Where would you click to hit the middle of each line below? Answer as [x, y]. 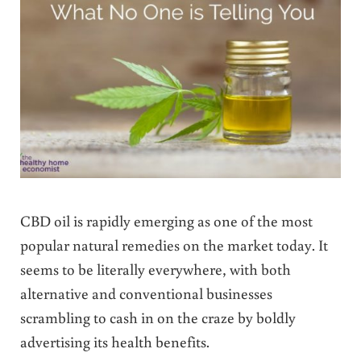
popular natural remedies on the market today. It [174, 244]
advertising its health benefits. [114, 341]
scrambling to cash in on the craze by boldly [158, 317]
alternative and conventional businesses [146, 293]
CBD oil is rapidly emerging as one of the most [166, 220]
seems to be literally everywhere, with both [155, 268]
